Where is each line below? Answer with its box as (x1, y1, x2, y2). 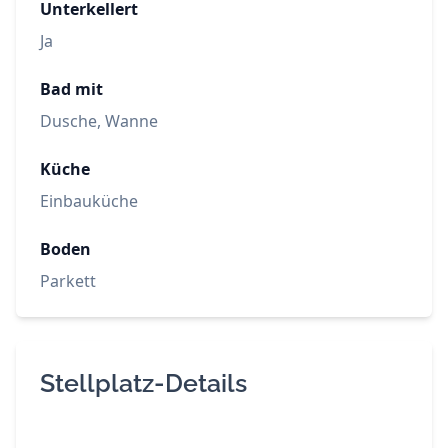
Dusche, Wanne (40, 110, 158, 133)
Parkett (40, 270, 96, 293)
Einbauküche (40, 190, 138, 213)
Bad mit (40, 78, 103, 101)
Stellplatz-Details (40, 368, 247, 399)
